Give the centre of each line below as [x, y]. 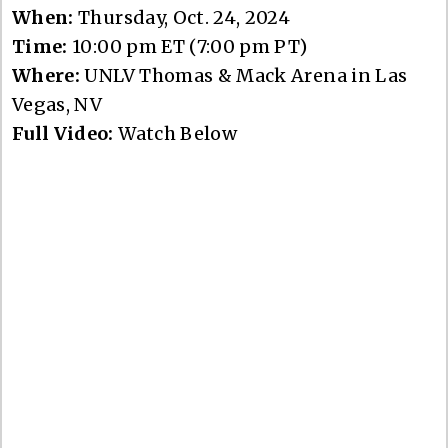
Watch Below [175, 133]
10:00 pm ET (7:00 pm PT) [190, 46]
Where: [48, 75]
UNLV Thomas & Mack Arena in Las [246, 75]
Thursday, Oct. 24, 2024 [184, 17]
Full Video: [63, 133]
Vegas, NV [57, 104]
